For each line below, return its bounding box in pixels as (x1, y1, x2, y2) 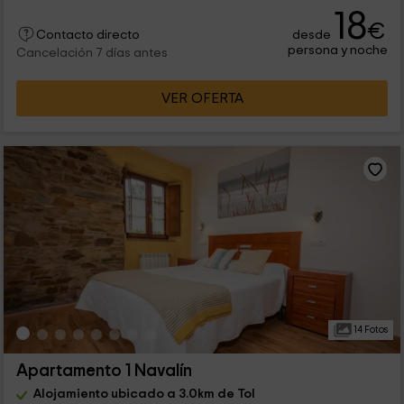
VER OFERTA (161, 90, 243, 106)
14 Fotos (351, 324, 388, 335)
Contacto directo (35, 28, 140, 41)
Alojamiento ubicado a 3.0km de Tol (32, 386, 255, 400)
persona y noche (288, 42, 389, 57)
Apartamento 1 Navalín (15, 362, 192, 380)
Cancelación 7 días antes (15, 46, 168, 60)
